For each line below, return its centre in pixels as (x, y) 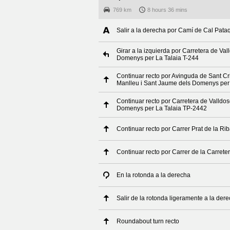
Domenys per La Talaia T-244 (158, 58)
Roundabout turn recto (148, 221)
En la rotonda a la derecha (154, 175)
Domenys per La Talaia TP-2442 (162, 108)
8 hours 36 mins (167, 10)
